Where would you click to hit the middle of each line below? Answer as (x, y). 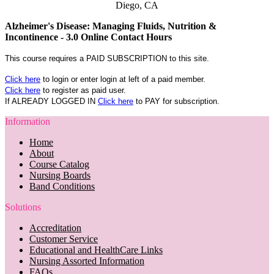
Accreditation (55, 228)
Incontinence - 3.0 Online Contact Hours (88, 37)
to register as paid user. (83, 90)
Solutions (23, 207)
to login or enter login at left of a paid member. (123, 79)
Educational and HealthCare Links (96, 250)
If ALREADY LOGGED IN (51, 101)
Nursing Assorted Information (87, 261)
